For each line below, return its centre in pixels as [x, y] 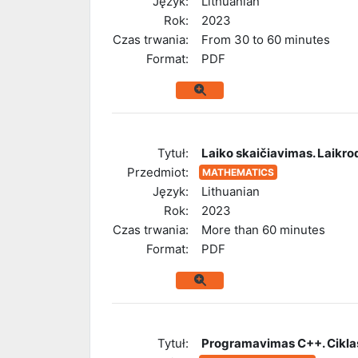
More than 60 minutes [263, 229]
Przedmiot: [158, 172]
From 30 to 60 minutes [266, 39]
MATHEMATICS [238, 172]
